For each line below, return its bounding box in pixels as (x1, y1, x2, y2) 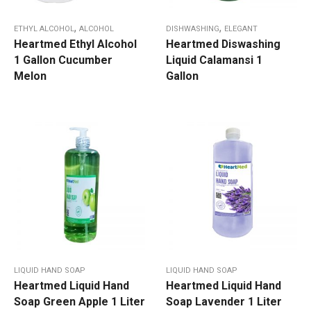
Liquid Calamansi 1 (166, 53, 262, 67)
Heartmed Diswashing (166, 37, 280, 51)
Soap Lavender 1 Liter (166, 295, 282, 309)
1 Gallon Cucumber (14, 53, 112, 67)
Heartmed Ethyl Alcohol (14, 37, 137, 51)
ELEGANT (224, 24, 258, 34)
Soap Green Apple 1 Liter (14, 295, 145, 309)
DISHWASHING (166, 24, 219, 34)
